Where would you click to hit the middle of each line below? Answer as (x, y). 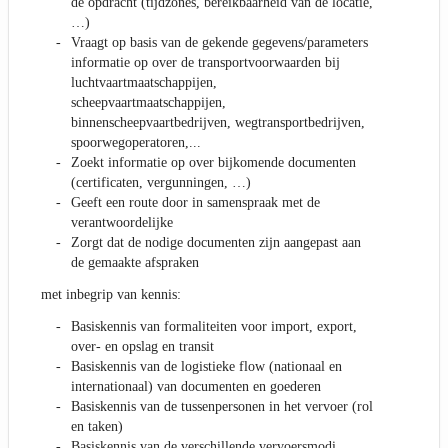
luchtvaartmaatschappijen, (144, 83)
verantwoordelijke (122, 223)
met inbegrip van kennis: (111, 295)
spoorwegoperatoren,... (136, 143)
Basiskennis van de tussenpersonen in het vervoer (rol (222, 407)
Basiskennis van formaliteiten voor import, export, (214, 327)
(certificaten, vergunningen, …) (161, 183)
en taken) (97, 427)
